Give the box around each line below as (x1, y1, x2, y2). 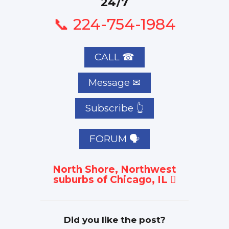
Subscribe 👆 (85, 102, 144, 114)
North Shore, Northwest (53, 164, 176, 176)
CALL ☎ (95, 51, 134, 63)
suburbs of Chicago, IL (53, 174, 170, 186)
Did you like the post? (63, 215, 166, 225)
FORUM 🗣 (89, 133, 140, 145)
